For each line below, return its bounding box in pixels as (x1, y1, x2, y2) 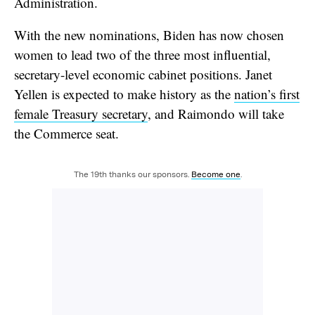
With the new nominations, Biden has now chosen (14, 25, 284, 44)
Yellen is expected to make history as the (14, 84, 234, 103)
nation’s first (234, 84, 300, 103)
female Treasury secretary (14, 104, 148, 122)
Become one (191, 169, 240, 179)
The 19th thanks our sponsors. (73, 169, 191, 179)
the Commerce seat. (14, 124, 119, 142)
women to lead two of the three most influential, (14, 45, 271, 63)
